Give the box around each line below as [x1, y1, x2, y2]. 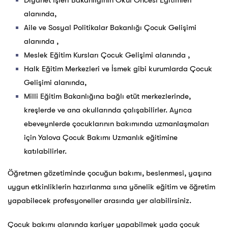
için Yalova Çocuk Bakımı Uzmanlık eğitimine [24, 133, 178, 142]
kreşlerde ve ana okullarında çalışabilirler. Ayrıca [24, 105, 192, 115]
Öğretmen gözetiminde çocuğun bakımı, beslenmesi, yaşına [8, 168, 212, 178]
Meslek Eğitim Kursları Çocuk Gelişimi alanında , [24, 50, 190, 60]
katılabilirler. [24, 147, 67, 156]
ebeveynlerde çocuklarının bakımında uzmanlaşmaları [24, 119, 209, 129]
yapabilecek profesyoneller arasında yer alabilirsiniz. [8, 196, 191, 206]
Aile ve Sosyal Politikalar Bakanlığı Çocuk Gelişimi [24, 23, 196, 33]
